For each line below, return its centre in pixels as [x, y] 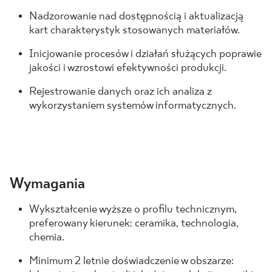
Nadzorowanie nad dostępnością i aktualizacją [136, 17]
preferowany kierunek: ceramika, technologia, [134, 224]
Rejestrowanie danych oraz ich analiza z [121, 92]
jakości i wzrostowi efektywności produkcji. [128, 68]
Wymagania [47, 184]
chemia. [47, 238]
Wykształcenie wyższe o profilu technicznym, [133, 210]
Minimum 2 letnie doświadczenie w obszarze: [131, 261]
